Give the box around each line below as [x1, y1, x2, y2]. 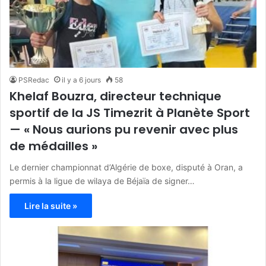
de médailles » [9, 138, 97, 155]
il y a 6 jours [62, 75, 101, 85]
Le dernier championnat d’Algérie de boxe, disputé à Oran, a [9, 162, 243, 173]
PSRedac [18, 75, 49, 85]
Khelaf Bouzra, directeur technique [9, 88, 221, 105]
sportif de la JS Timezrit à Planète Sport [9, 104, 250, 122]
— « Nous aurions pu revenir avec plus [9, 121, 238, 138]
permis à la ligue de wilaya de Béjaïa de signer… [9, 176, 195, 186]
